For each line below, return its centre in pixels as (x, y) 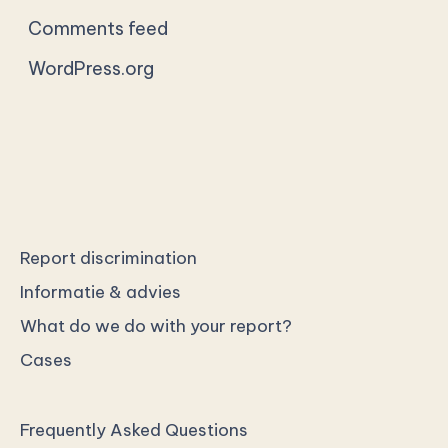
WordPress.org (91, 69)
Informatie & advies (100, 292)
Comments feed (98, 28)
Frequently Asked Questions (134, 430)
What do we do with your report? (156, 326)
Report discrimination (108, 258)
